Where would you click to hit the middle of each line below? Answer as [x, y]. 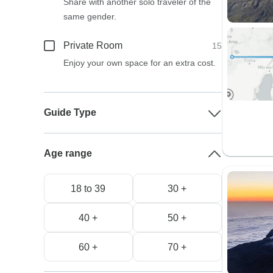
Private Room [93, 45]
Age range [68, 153]
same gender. [90, 16]
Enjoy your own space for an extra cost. [140, 63]
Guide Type [70, 112]
